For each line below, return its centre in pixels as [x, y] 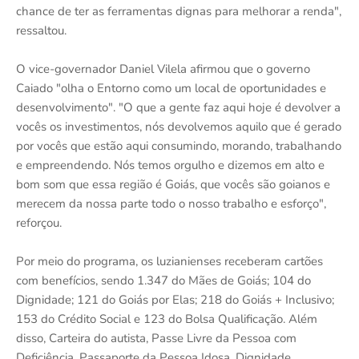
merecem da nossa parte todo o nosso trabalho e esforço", [171, 203]
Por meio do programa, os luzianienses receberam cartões [169, 261]
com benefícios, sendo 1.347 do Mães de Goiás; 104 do [163, 280]
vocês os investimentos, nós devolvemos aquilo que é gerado [179, 126]
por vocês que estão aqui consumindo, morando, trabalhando [179, 145]
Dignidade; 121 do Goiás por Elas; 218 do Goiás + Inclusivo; [175, 299]
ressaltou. [41, 30]
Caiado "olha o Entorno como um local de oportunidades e [171, 88]
